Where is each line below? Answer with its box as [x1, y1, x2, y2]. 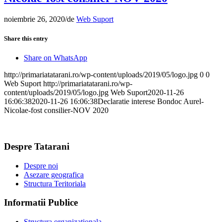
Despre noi [24, 161, 58, 170]
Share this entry [4, 34, 48, 42]
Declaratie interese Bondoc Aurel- [98, 97, 204, 106]
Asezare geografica [24, 170, 84, 179]
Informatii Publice [4, 197, 78, 208]
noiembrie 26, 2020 [4, 14, 65, 23]
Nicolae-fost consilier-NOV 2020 [4, 106, 109, 115]
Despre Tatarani [4, 141, 69, 152]
